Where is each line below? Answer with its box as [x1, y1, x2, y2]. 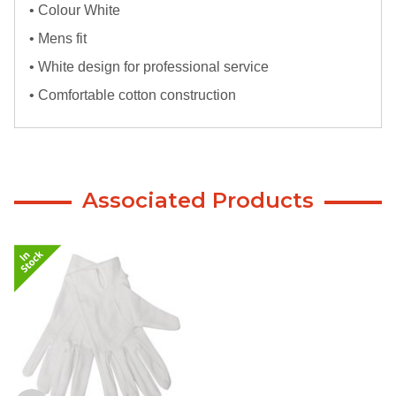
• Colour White [29, 2, 120, 18]
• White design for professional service [29, 58, 269, 74]
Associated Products [82, 187, 314, 213]
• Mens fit [29, 30, 87, 46]
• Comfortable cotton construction [29, 87, 236, 103]
